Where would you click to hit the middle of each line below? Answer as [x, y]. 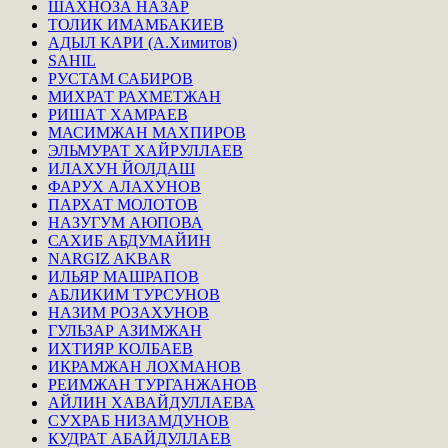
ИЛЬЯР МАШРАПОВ [123, 277]
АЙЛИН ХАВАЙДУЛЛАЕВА [151, 403]
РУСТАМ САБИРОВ [120, 79]
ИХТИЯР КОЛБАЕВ [120, 349]
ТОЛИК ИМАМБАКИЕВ [136, 25]
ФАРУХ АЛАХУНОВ [124, 187]
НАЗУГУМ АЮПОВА [125, 223]
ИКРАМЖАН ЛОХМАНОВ [144, 367]
